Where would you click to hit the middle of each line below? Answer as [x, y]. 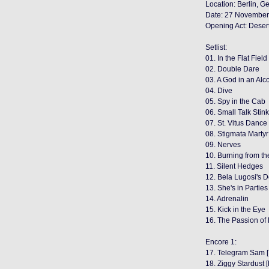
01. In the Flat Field [236, 58]
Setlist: [216, 47]
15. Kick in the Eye [235, 210]
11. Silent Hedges [234, 166]
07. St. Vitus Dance [236, 123]
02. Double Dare [232, 69]
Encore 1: [221, 242]
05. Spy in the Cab [235, 101]
